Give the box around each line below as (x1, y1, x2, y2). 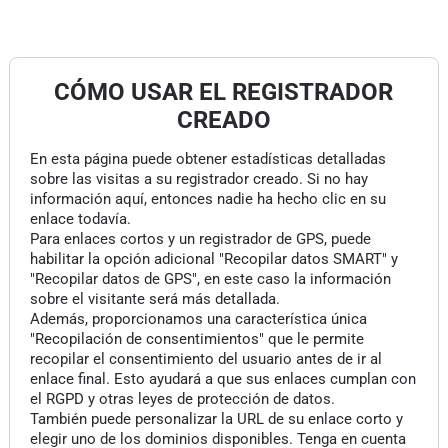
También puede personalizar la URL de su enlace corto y (29, 410, 403, 428)
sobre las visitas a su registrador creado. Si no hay (29, 170, 368, 188)
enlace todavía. (29, 210, 131, 228)
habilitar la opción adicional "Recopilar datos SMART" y (29, 250, 398, 268)
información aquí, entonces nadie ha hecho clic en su (29, 190, 386, 208)
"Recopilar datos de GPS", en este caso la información (29, 270, 391, 288)
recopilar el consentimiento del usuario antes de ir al (29, 350, 382, 368)
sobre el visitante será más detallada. (29, 290, 280, 308)
